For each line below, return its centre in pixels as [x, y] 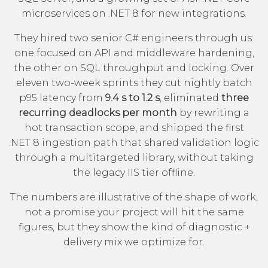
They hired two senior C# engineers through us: [134, 38]
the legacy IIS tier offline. [134, 172]
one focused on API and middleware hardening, [134, 53]
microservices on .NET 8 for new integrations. [134, 13]
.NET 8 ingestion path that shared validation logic [134, 142]
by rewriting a [213, 112]
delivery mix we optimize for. [134, 242]
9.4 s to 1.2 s [133, 98]
